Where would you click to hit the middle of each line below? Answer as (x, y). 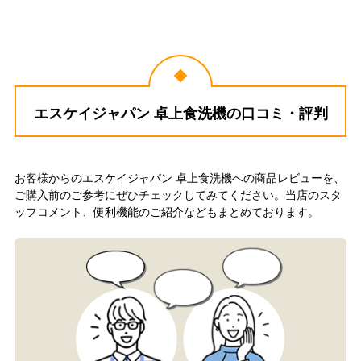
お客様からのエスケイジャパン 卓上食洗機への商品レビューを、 (179, 178)
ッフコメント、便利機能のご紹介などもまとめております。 (166, 212)
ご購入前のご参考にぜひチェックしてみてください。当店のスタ (178, 195)
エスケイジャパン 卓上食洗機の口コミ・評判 (180, 114)
